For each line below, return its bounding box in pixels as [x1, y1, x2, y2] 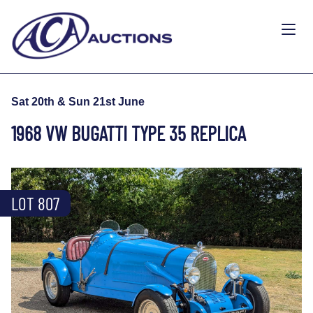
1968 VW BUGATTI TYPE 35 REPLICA [11, 120, 246, 145]
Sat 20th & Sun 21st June [11, 95, 145, 108]
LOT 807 [11, 192, 59, 214]
